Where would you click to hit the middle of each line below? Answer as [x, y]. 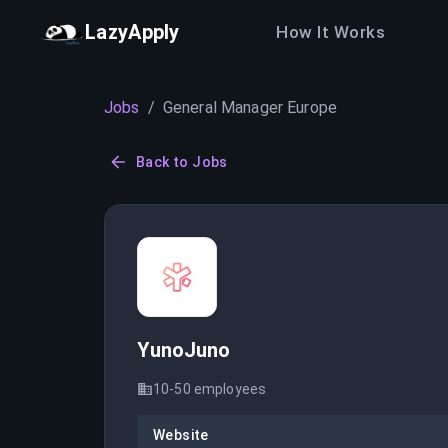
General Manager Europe [250, 107]
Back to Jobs [182, 162]
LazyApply [132, 32]
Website [181, 435]
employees [228, 389]
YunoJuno [183, 350]
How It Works [331, 31]
